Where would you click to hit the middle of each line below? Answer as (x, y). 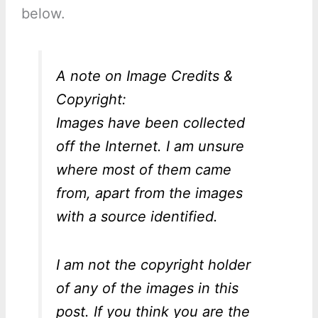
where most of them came (143, 170)
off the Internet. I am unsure (150, 147)
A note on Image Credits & (144, 76)
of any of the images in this (147, 289)
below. (43, 14)
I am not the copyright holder (153, 265)
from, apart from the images (149, 193)
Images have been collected (150, 123)
